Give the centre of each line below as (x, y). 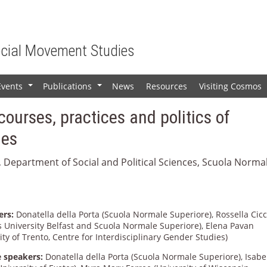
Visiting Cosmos (231, 86)
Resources (167, 86)
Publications (68, 86)
